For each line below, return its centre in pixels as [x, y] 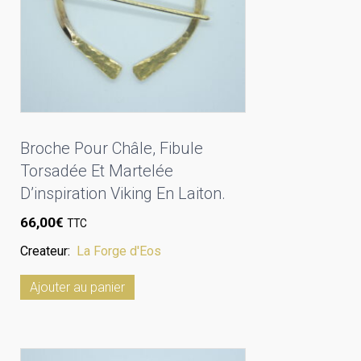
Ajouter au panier [77, 288]
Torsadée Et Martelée [97, 170]
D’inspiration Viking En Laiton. [123, 193]
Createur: [48, 251]
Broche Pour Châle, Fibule [112, 148]
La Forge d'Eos [119, 251]
